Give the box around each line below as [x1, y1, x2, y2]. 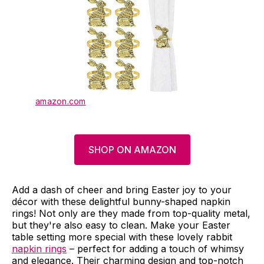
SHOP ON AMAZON [88, 143, 176, 156]
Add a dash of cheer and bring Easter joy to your [12, 183, 232, 196]
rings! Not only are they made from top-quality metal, [12, 207, 250, 219]
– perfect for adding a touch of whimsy [67, 242, 244, 255]
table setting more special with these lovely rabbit [12, 230, 232, 243]
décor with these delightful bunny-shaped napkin [12, 195, 230, 207]
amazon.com [35, 95, 86, 106]
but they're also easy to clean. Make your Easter [12, 219, 230, 231]
